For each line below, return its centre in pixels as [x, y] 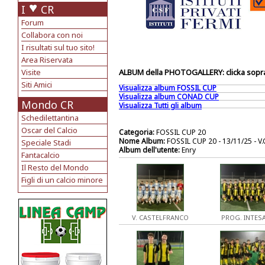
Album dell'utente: [149, 150]
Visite [31, 72]
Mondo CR [47, 105]
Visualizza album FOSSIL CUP [168, 88]
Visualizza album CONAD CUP [169, 97]
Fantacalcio [41, 155]
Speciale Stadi [46, 143]
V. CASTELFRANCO [160, 217]
